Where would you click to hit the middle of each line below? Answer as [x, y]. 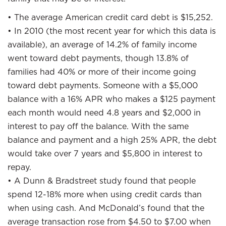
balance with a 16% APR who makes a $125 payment [111, 99]
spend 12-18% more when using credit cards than [105, 194]
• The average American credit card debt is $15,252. [110, 17]
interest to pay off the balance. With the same [98, 126]
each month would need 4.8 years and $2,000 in [104, 112]
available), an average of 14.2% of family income [102, 44]
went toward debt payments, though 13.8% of [98, 58]
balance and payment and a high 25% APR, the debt [112, 140]
